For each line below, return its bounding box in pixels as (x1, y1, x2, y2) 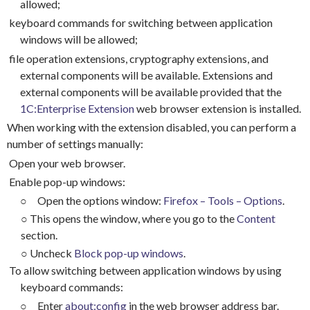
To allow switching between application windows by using (9, 263, 282, 277)
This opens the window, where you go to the (29, 212, 237, 226)
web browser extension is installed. (134, 101, 301, 115)
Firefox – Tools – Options (163, 194, 282, 208)
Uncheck (29, 246, 74, 260)
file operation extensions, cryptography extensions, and (9, 51, 268, 65)
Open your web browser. (9, 156, 125, 170)
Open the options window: (37, 194, 163, 208)
